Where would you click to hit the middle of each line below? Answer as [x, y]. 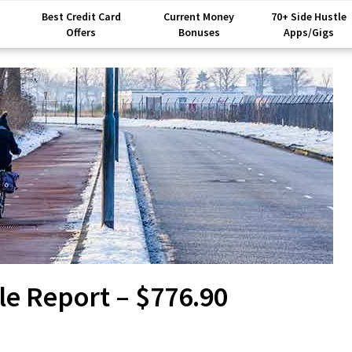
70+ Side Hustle [309, 16]
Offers [81, 32]
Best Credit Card [81, 16]
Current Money [199, 16]
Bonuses [199, 32]
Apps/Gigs [309, 32]
